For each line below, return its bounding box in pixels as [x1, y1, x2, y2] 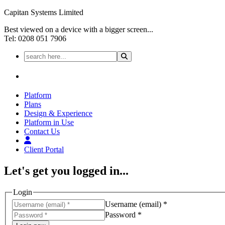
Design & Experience [24, 108, 92, 118]
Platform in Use [24, 118, 74, 127]
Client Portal [24, 145, 64, 154]
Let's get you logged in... [4, 164, 129, 177]
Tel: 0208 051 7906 [4, 34, 66, 43]
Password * [105, 210, 142, 219]
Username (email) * [105, 200, 167, 209]
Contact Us [24, 127, 60, 136]
